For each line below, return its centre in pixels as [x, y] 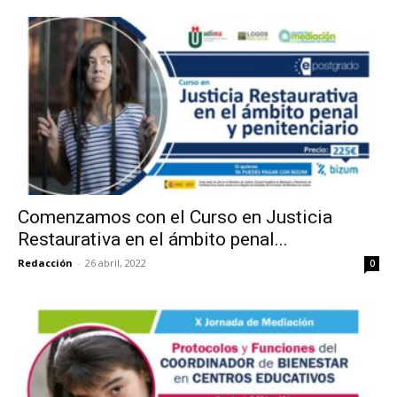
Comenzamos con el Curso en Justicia [175, 218]
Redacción [45, 263]
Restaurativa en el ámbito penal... [153, 240]
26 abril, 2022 [116, 263]
